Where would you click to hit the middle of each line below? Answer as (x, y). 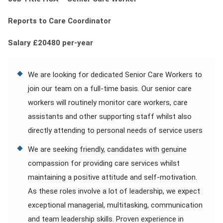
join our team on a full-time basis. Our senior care (110, 89)
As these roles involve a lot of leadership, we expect (114, 191)
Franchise (38, 32)
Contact (35, 13)
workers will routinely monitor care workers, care (108, 103)
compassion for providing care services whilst (104, 163)
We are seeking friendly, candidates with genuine (107, 149)
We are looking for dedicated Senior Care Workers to (115, 75)
